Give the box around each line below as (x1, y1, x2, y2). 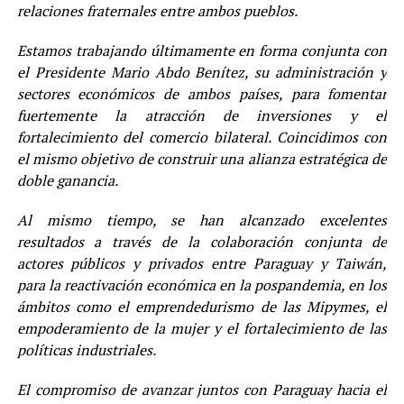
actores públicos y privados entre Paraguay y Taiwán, (16, 252, 388, 273)
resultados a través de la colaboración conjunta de (16, 231, 388, 252)
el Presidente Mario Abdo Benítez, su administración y (16, 61, 388, 82)
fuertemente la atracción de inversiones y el (16, 105, 388, 125)
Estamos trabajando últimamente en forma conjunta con (16, 40, 388, 60)
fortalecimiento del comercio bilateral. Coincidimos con (16, 126, 388, 147)
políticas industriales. (16, 339, 156, 360)
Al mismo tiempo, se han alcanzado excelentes (16, 209, 388, 230)
